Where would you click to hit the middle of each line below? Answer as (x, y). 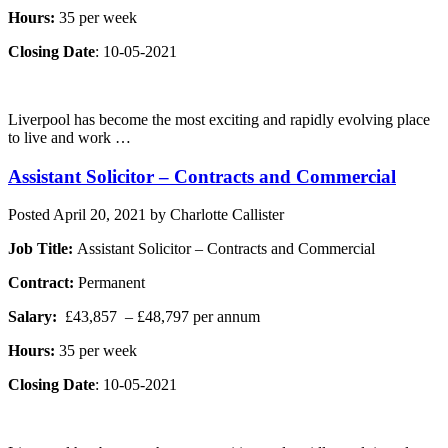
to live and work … (69, 137)
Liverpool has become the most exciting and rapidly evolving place (219, 119)
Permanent (109, 283)
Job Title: (42, 249)
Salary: (32, 317)
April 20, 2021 (99, 215)
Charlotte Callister (227, 215)
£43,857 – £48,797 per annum (158, 317)
